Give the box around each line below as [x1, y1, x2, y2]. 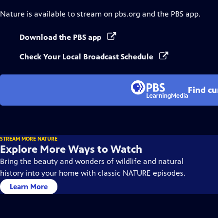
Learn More [10, 182, 48, 191]
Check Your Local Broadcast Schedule [19, 52, 155, 61]
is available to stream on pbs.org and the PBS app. [25, 9, 200, 18]
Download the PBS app [19, 33, 103, 42]
